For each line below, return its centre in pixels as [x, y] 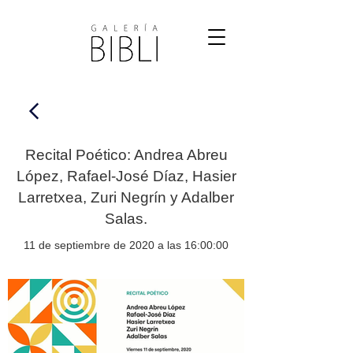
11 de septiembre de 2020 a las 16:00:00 [126, 245]
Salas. [126, 219]
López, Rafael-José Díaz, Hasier [126, 176]
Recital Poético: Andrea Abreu [126, 155]
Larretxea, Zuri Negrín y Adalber [126, 197]
